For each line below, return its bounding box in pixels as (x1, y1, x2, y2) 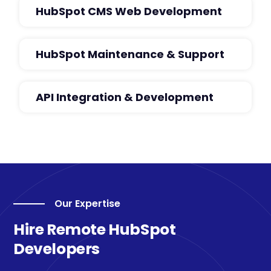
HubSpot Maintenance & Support (36, 47, 224, 62)
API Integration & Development (36, 90, 214, 105)
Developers (13, 238, 100, 260)
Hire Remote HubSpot (13, 219, 176, 240)
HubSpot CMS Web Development (36, 4, 222, 19)
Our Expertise (54, 197, 120, 211)
